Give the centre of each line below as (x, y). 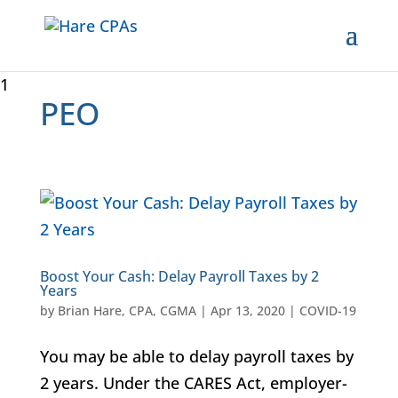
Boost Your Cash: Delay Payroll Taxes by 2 (179, 276)
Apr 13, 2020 (247, 310)
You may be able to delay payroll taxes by (196, 356)
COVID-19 (327, 310)
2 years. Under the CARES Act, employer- (193, 383)
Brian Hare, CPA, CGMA (127, 310)
